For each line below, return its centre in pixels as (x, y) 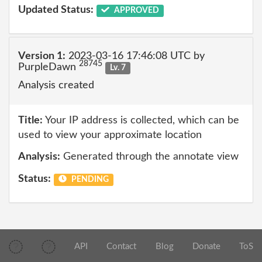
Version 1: (42, 56)
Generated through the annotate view (149, 157)
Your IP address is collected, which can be (141, 120)
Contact (122, 247)
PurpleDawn (49, 67)
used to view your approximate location (110, 135)
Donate (206, 247)
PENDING (89, 179)
